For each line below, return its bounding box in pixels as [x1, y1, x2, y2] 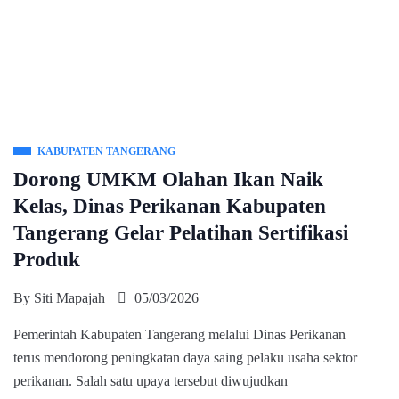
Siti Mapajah [34, 290, 105, 305]
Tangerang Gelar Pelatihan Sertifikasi [13, 222, 348, 244]
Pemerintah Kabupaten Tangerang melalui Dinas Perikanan [13, 327, 346, 342]
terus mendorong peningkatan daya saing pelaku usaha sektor [13, 350, 357, 365]
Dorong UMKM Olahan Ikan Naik [13, 168, 323, 191]
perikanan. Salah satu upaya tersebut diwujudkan [13, 373, 288, 388]
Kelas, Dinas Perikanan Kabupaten [13, 195, 326, 217]
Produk [13, 248, 80, 271]
